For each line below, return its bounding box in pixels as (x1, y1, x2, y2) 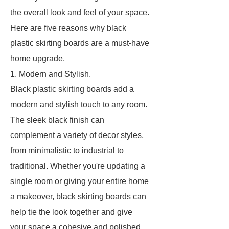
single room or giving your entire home (10, 177, 149, 186)
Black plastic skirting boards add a (10, 85, 134, 94)
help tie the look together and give (10, 208, 132, 216)
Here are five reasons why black (10, 24, 126, 32)
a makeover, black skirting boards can (10, 192, 146, 201)
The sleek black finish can (10, 116, 104, 124)
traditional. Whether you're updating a (10, 162, 145, 170)
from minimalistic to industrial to (10, 146, 124, 155)
